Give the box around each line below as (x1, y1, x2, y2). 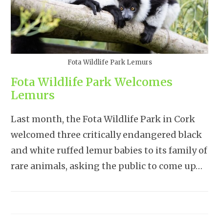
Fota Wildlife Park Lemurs (67, 58, 152, 67)
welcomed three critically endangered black (11, 129, 202, 141)
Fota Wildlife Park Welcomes (11, 75, 173, 89)
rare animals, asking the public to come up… (11, 160, 203, 172)
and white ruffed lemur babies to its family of (11, 145, 208, 156)
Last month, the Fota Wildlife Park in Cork (11, 113, 196, 125)
